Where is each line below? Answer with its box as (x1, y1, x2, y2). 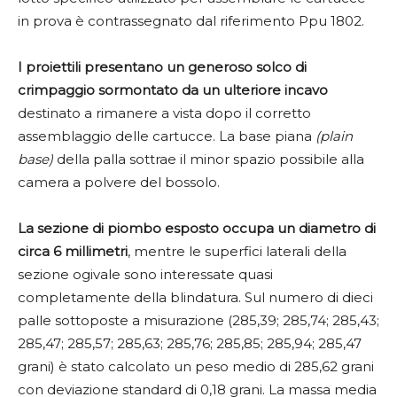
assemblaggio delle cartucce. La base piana (18, 128, 315, 145)
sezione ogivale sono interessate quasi (18, 266, 273, 284)
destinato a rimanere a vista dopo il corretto (18, 105, 311, 122)
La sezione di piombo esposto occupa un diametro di (18, 220, 376, 237)
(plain (315, 128, 353, 145)
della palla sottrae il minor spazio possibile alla (53, 151, 364, 168)
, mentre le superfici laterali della (128, 243, 346, 261)
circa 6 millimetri (18, 243, 128, 261)
